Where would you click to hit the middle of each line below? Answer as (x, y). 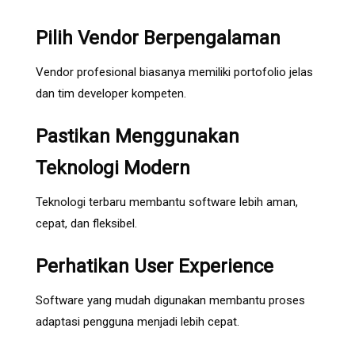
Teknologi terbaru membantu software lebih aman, (167, 202)
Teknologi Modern (113, 168)
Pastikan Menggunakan (137, 137)
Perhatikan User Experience (155, 267)
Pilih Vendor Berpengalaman (158, 38)
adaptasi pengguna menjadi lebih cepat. (137, 322)
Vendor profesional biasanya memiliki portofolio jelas (174, 73)
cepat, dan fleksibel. (86, 224)
